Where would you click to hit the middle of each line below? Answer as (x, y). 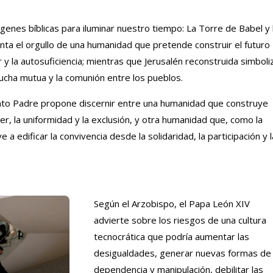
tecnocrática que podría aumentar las (172, 236)
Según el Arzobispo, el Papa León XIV (172, 203)
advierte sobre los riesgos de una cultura (180, 220)
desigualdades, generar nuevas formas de (183, 253)
